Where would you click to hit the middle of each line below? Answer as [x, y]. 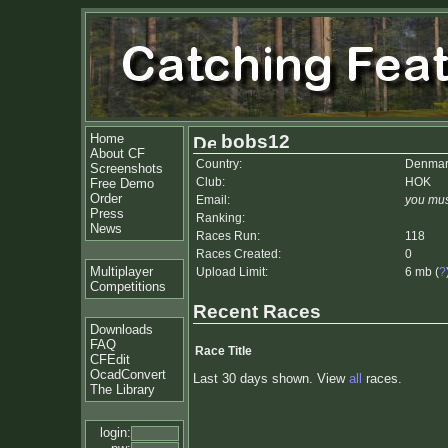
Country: [219, 164]
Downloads [121, 329]
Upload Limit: [232, 272]
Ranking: [220, 218]
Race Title [223, 351]
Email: [213, 200]
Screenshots [126, 168]
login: [115, 432]
